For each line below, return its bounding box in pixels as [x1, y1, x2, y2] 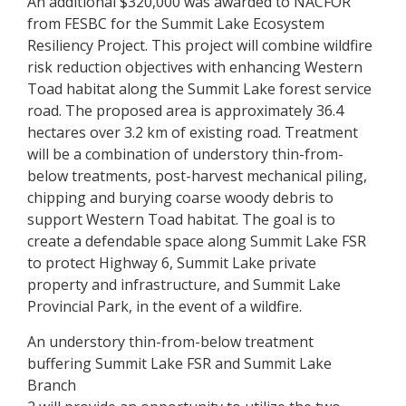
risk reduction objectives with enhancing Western [27, 57, 362, 77]
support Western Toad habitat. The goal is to [27, 209, 335, 229]
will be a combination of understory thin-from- [27, 144, 343, 164]
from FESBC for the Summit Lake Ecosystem [27, 14, 324, 34]
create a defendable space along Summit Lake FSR [27, 231, 366, 251]
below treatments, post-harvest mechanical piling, [27, 166, 367, 186]
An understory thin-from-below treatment [27, 332, 314, 352]
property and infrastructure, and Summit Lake [27, 275, 341, 295]
